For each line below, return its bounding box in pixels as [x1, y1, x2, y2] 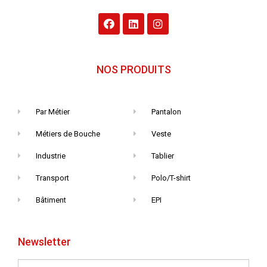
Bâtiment [36, 195, 67, 205]
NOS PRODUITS [96, 63, 171, 76]
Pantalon [151, 107, 182, 117]
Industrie [36, 151, 66, 161]
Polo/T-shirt [151, 173, 191, 183]
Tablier [151, 151, 175, 161]
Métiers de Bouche [36, 129, 101, 139]
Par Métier [36, 107, 70, 117]
